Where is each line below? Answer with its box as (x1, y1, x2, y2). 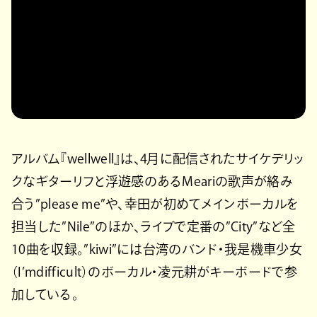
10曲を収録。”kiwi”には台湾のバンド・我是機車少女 (11, 242, 302, 255)
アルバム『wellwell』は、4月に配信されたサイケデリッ (11, 151, 304, 165)
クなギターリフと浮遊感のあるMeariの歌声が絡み (11, 174, 293, 188)
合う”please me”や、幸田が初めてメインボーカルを (11, 197, 299, 210)
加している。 (11, 287, 79, 301)
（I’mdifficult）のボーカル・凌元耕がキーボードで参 (11, 265, 297, 278)
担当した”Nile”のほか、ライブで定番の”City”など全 (11, 219, 296, 233)
